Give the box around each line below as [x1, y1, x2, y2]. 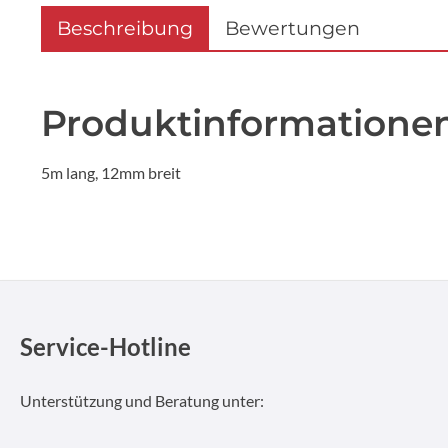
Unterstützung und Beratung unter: [20, 391, 264, 410]
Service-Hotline [20, 332, 191, 361]
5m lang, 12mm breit [41, 162, 181, 182]
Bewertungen [225, 15, 360, 40]
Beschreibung [57, 15, 193, 40]
